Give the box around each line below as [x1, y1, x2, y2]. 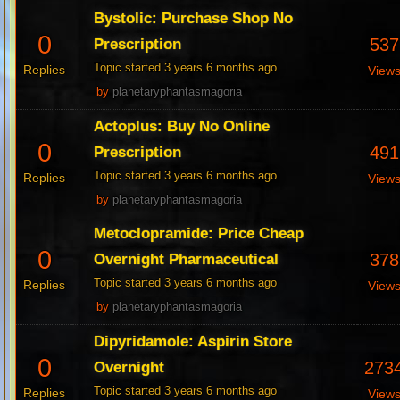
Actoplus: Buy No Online [94, 118, 271, 136]
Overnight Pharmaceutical [94, 251, 279, 269]
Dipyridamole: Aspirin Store [94, 333, 293, 351]
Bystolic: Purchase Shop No [94, 10, 294, 28]
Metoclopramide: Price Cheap [94, 225, 304, 243]
